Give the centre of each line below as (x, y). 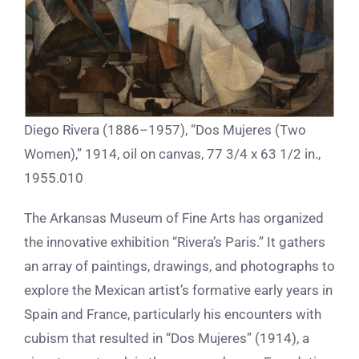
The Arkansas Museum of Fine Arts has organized (174, 218)
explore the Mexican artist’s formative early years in (178, 290)
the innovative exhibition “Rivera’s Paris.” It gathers (175, 242)
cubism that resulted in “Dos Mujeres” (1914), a (167, 339)
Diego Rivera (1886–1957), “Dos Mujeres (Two (165, 130)
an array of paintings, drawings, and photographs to (179, 266)
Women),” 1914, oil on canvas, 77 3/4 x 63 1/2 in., (172, 154)
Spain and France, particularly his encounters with (173, 315)
